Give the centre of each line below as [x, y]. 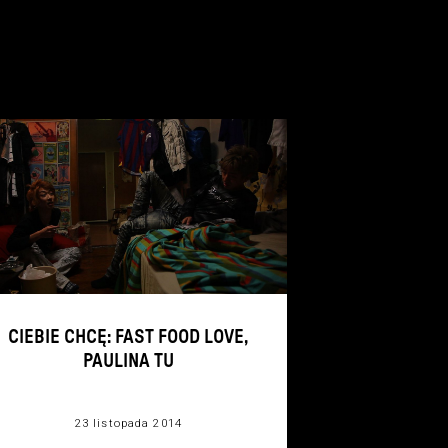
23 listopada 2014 [128, 422]
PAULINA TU [128, 361]
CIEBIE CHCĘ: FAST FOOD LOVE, [128, 337]
